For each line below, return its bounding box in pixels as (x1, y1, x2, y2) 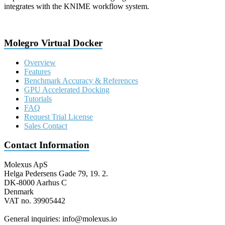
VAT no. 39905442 (4, 196, 65, 205)
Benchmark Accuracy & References (24, 76, 138, 85)
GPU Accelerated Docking (24, 85, 109, 94)
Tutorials (24, 94, 52, 103)
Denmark (4, 187, 34, 196)
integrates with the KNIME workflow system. (4, 2, 149, 11)
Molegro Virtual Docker (4, 38, 102, 49)
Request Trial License (24, 112, 93, 121)
